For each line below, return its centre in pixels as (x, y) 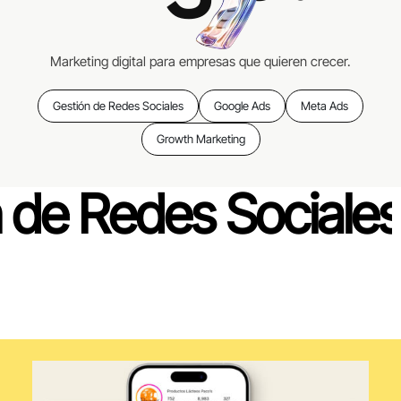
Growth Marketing (200, 139)
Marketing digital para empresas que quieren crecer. (200, 62)
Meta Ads (324, 106)
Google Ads (242, 106)
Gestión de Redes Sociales (118, 106)
